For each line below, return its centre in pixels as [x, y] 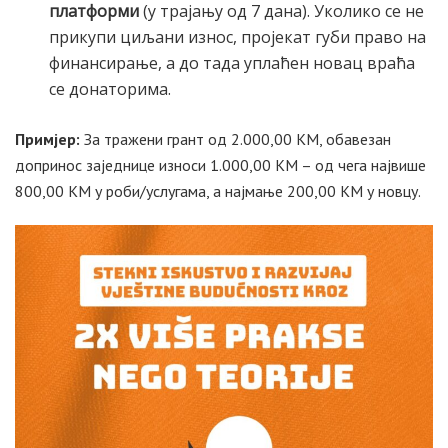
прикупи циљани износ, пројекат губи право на [238, 36]
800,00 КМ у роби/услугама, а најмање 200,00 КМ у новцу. [218, 190]
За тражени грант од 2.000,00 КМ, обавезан [235, 138]
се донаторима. [110, 88]
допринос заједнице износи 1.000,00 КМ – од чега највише [220, 164]
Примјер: [47, 138]
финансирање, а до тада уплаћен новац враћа [232, 62]
